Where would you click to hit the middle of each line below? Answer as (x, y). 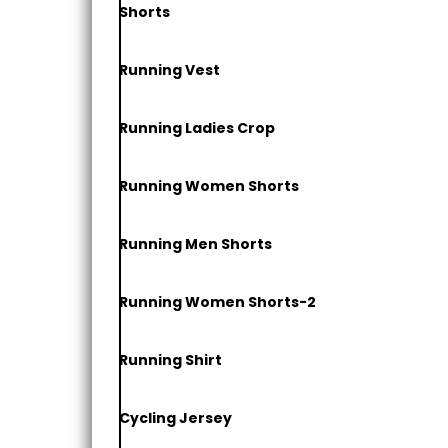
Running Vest (170, 69)
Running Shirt (171, 359)
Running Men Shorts (196, 243)
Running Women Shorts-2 (218, 301)
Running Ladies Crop (197, 127)
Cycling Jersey (176, 417)
